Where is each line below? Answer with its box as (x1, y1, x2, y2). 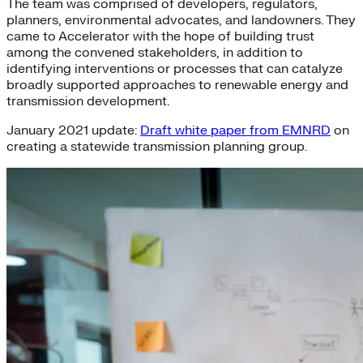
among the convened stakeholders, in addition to (6, 44, 303, 61)
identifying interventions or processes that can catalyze (6, 60, 343, 77)
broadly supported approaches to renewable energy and (6, 76, 348, 93)
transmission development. (6, 92, 169, 109)
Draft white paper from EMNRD (140, 122, 331, 139)
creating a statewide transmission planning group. (6, 138, 307, 155)
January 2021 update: (6, 122, 140, 139)
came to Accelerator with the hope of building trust (6, 28, 314, 45)
